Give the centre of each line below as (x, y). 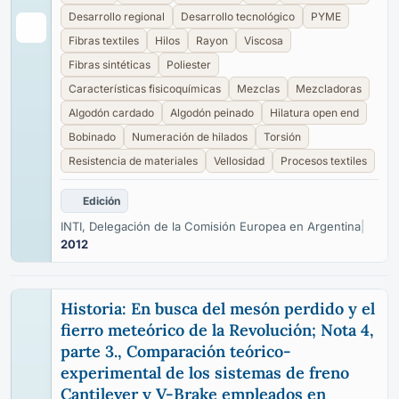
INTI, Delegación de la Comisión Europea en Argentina (211, 226)
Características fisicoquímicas (145, 89)
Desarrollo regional (117, 16)
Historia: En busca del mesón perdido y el (218, 309)
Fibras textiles (104, 41)
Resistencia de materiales (133, 161)
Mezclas (258, 89)
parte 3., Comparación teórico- (176, 351)
